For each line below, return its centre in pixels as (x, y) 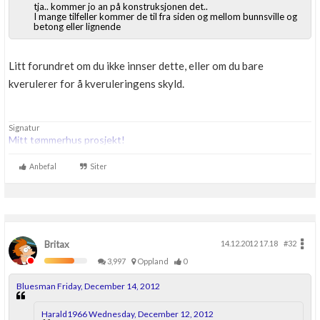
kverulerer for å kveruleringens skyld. (96, 84)
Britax (57, 244)
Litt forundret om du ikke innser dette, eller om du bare (136, 66)
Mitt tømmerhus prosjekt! (67, 140)
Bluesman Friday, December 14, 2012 (88, 286)
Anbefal (41, 166)
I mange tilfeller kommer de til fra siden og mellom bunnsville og (165, 16)
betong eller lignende (77, 26)
